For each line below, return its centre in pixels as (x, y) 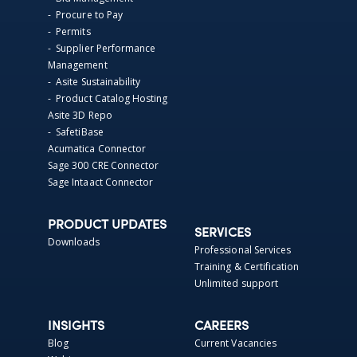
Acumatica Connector (97, 148)
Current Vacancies (236, 343)
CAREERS (222, 326)
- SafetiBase (76, 131)
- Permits (69, 31)
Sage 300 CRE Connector (104, 165)
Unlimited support (237, 283)
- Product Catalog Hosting (108, 98)
